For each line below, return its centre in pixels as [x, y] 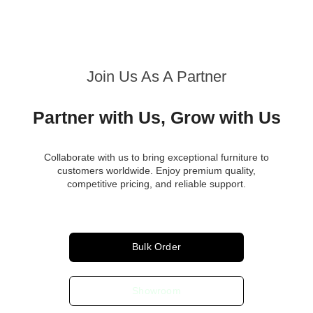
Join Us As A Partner [156, 76]
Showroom [156, 290]
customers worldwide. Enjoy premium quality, [156, 170]
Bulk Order [156, 246]
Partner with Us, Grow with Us [156, 117]
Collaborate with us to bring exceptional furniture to [156, 157]
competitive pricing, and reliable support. [156, 183]
